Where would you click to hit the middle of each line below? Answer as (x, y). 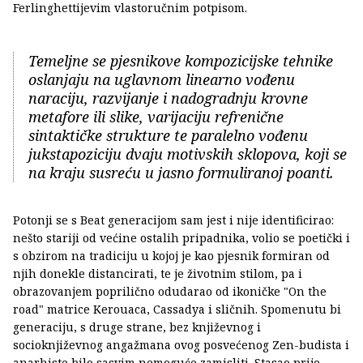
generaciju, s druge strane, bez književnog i (137, 327)
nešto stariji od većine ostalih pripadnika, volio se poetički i (181, 237)
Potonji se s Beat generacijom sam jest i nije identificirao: (173, 220)
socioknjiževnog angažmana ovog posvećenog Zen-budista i (181, 344)
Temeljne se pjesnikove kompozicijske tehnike (181, 60)
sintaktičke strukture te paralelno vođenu (168, 135)
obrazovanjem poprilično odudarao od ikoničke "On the (170, 291)
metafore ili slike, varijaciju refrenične (156, 116)
